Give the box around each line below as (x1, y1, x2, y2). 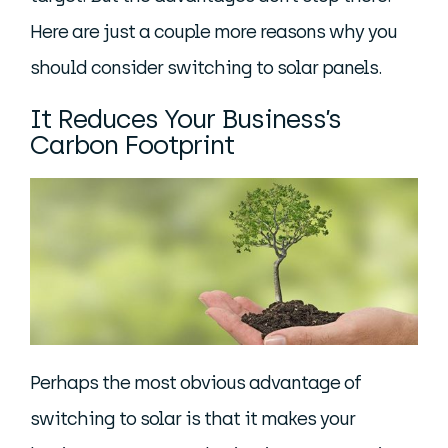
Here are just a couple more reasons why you (30, 21, 397, 43)
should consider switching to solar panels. (30, 57, 382, 79)
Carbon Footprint (30, 129, 234, 161)
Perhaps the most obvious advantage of (30, 371, 361, 394)
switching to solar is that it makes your (30, 407, 355, 430)
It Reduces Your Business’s (30, 103, 341, 135)
